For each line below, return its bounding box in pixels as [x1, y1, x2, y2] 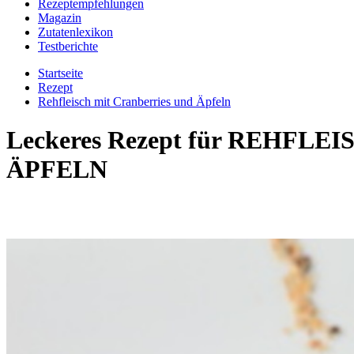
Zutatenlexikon [38, 25, 113, 39]
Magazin [38, 11, 81, 24]
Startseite [38, 66, 83, 80]
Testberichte [38, 40, 98, 53]
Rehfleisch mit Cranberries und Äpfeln [38, 95, 231, 108]
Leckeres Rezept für [6, 126, 228, 155]
